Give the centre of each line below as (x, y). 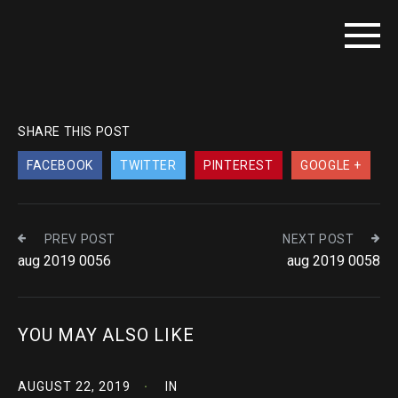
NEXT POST (318, 239)
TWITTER (148, 165)
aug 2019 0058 (334, 261)
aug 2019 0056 (64, 261)
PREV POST (80, 239)
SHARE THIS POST (74, 131)
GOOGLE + (331, 165)
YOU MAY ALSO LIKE (106, 335)
